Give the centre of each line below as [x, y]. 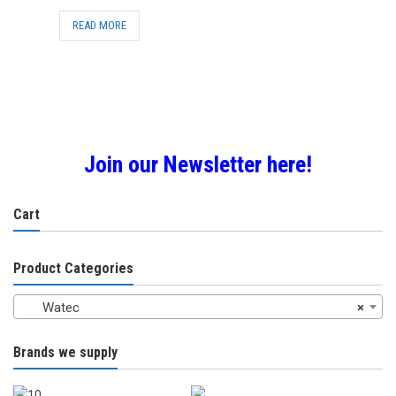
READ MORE [99, 25]
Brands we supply [65, 352]
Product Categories [73, 268]
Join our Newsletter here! [198, 164]
